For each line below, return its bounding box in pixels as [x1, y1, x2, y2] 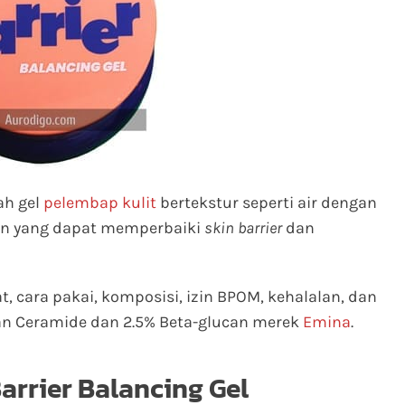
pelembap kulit [43, 193, 156, 212]
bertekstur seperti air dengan [156, 193, 377, 212]
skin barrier [204, 218, 282, 238]
